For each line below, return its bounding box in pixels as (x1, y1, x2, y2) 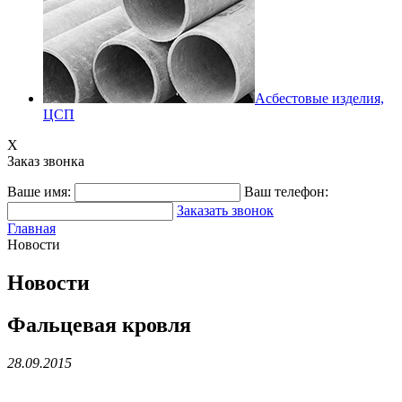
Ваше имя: (7, 184, 71, 199)
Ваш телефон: (244, 184, 328, 199)
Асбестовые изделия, (255, 91, 384, 106)
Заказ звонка (7, 153, 84, 169)
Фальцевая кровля (7, 312, 191, 336)
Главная (7, 221, 56, 236)
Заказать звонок (177, 203, 274, 218)
